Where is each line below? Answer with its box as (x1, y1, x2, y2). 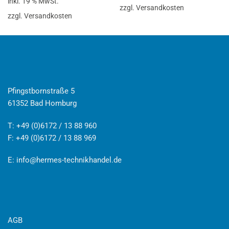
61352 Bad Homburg (8, 98, 77, 108)
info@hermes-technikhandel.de (16, 155, 122, 165)
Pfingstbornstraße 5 (8, 86, 75, 96)
